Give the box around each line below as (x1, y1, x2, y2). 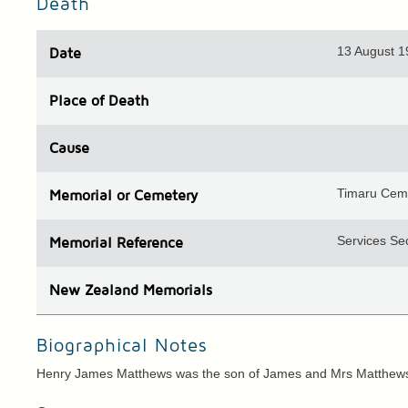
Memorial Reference (49, 236, 184, 251)
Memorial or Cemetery (49, 189, 199, 204)
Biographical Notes (36, 337, 209, 356)
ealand (93, 283, 139, 299)
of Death (87, 94, 149, 109)
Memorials (138, 283, 213, 299)
